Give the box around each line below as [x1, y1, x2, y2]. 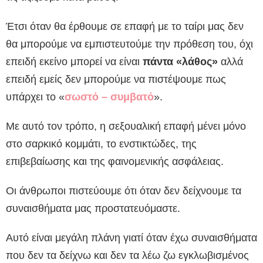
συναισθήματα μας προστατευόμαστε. [6, 203, 180, 215]
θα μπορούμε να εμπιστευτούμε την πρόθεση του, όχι [6, 38, 253, 50]
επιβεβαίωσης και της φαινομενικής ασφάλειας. [6, 156, 224, 168]
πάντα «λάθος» [143, 56, 218, 68]
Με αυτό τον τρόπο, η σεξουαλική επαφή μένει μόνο [6, 120, 246, 133]
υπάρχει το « [6, 91, 65, 103]
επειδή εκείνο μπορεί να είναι [6, 56, 143, 68]
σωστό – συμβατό [65, 91, 154, 103]
